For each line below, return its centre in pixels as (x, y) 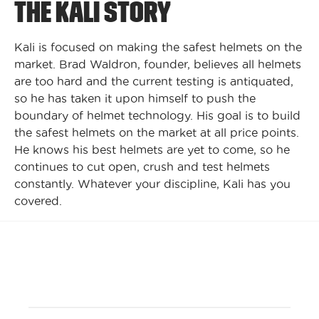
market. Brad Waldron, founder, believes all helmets (158, 64)
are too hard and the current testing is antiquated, (154, 82)
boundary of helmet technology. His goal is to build (157, 116)
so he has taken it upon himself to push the (135, 99)
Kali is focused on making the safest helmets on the (158, 47)
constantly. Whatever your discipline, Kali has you (152, 184)
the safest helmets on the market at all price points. (157, 133)
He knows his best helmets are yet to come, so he (152, 150)
